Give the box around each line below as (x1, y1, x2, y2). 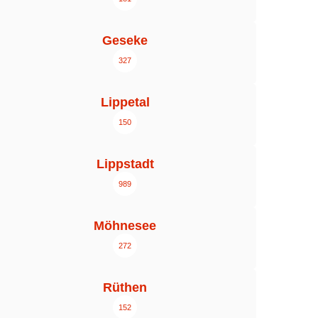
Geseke (102, 33, 148, 48)
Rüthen (103, 280, 147, 295)
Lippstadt (96, 157, 154, 172)
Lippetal (100, 95, 150, 110)
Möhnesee (94, 219, 156, 234)
